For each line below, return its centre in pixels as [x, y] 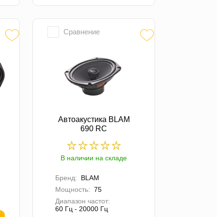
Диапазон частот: [83, 201]
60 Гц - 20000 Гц [82, 209]
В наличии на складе [94, 158]
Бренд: [66, 178]
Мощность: [73, 190]
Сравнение [82, 31]
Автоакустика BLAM [94, 120]
